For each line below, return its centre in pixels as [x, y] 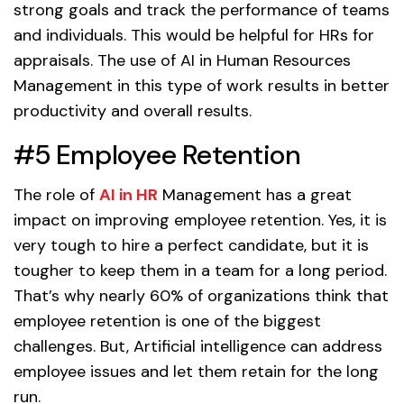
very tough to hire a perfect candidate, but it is [191, 246]
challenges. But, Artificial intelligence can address [198, 347]
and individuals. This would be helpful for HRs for [194, 36]
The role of [56, 195]
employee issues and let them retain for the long [196, 372]
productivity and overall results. [133, 111]
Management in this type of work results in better [202, 86]
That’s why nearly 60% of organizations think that [201, 296]
